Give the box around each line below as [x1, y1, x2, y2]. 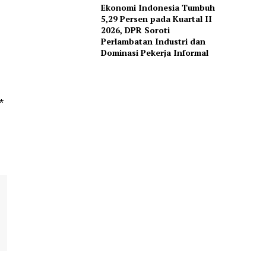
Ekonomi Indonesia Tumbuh [100, 2, 215, 14]
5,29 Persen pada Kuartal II [100, 13, 212, 25]
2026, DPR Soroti [100, 24, 170, 36]
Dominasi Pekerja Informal [100, 47, 208, 59]
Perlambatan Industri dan [100, 36, 205, 47]
